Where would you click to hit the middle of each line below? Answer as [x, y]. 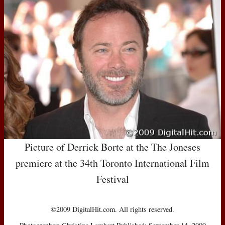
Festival [113, 179]
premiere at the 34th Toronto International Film [113, 163]
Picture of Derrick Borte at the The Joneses [113, 147]
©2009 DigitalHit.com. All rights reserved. [113, 209]
